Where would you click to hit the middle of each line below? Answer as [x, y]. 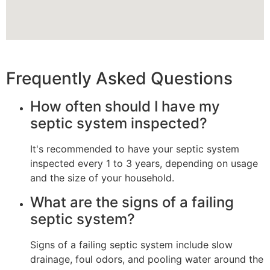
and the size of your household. [102, 178]
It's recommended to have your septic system [135, 149]
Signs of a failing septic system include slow [131, 244]
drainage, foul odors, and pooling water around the [147, 259]
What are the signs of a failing [132, 202]
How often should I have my [125, 107]
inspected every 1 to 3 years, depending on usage [144, 164]
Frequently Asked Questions [119, 79]
